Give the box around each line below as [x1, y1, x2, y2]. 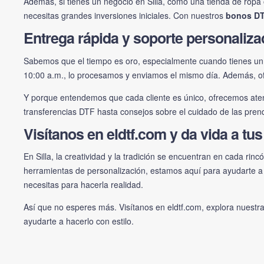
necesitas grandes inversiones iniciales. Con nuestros [24, 9, 226, 22]
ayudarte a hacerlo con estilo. [24, 215, 134, 227]
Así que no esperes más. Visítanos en [24, 201, 167, 213]
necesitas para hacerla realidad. [24, 179, 143, 191]
